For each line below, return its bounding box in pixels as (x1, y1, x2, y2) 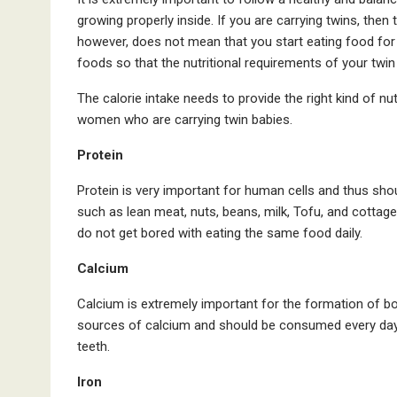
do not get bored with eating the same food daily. (77, 225, 366, 242)
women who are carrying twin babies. (77, 112, 292, 128)
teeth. (77, 339, 110, 355)
